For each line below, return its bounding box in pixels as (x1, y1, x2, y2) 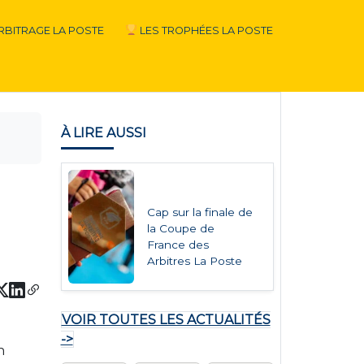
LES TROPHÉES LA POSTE (136, 24, 273, 37)
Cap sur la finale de (146, 206, 253, 219)
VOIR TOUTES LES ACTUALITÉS (61, 312, 271, 327)
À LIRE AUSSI (60, 125, 146, 141)
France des (146, 238, 209, 251)
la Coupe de (146, 222, 214, 235)
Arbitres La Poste (146, 254, 242, 267)
